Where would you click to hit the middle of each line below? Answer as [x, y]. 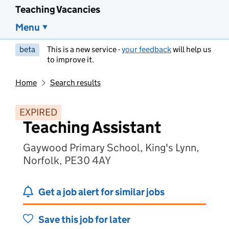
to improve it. [71, 60]
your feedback [146, 49]
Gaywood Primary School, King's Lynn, [111, 148]
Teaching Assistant [92, 127]
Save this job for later [84, 220]
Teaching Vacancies [58, 9]
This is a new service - [84, 49]
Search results [75, 83]
